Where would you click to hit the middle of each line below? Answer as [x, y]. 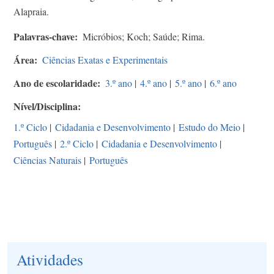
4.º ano [154, 83]
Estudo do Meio [209, 127]
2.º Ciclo [77, 143]
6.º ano [223, 83]
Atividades [50, 259]
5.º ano [188, 83]
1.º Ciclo [30, 127]
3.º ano [119, 83]
